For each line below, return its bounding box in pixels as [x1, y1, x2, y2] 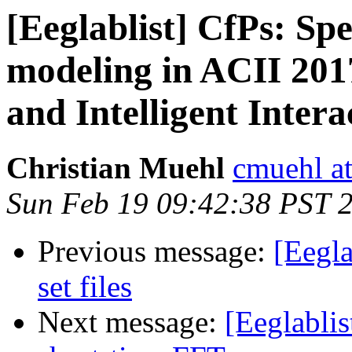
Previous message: [38, 234, 273, 269]
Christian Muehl [6, 151, 225, 185]
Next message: [38, 305, 225, 339]
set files [38, 269, 132, 304]
